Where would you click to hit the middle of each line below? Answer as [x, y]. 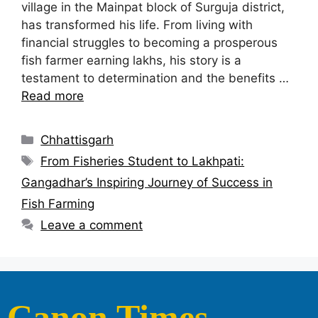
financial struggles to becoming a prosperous [149, 42]
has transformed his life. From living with [137, 24]
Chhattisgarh [77, 139]
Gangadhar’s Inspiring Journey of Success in [147, 182]
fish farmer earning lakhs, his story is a [131, 60]
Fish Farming [58, 203]
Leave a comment [92, 225]
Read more [53, 95]
